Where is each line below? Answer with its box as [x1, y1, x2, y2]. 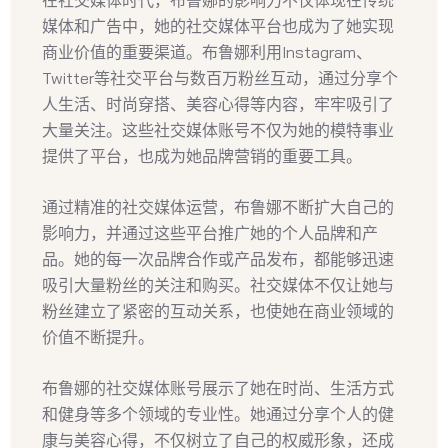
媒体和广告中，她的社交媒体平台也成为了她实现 [42, 15, 394, 36]
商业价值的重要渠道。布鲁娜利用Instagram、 [42, 41, 372, 62]
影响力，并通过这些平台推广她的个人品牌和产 [42, 222, 378, 243]
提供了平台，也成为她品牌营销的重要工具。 [42, 145, 362, 166]
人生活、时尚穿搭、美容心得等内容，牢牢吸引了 [42, 93, 394, 114]
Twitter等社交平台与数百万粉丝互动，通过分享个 [42, 67, 398, 88]
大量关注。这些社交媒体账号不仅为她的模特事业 [42, 119, 394, 140]
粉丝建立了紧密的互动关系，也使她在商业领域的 [42, 300, 394, 321]
